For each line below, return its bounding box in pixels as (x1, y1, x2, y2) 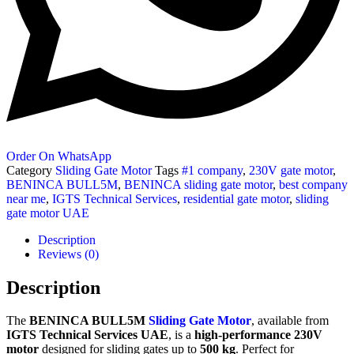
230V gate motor (249, 163, 333, 177)
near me (6, 191, 46, 205)
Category (6, 163, 52, 177)
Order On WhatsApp (6, 149, 111, 163)
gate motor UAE (6, 205, 89, 220)
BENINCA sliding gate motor (124, 177, 273, 191)
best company (279, 177, 348, 191)
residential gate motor (183, 191, 289, 205)
